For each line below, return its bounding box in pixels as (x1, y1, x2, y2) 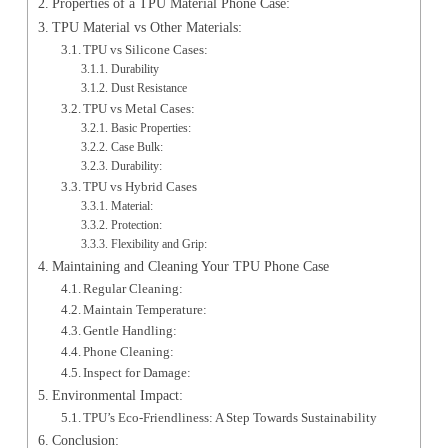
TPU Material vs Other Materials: (51, 19, 242, 35)
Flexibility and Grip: (110, 238, 207, 251)
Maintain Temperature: (83, 302, 208, 317)
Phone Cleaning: (83, 344, 175, 359)
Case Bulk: (110, 141, 163, 154)
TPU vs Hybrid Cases (83, 179, 198, 194)
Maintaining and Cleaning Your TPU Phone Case (51, 258, 329, 274)
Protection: (110, 219, 162, 232)
